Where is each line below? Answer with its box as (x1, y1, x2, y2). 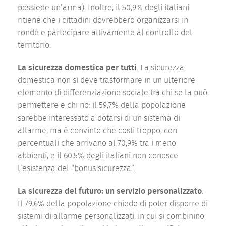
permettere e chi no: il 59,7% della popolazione (18, 101, 186, 110)
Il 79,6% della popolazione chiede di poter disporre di (18, 199, 208, 208)
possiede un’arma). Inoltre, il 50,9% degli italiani (18, 4, 189, 12)
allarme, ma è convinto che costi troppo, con (18, 127, 177, 135)
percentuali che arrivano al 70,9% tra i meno (18, 139, 176, 148)
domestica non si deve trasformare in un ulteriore (18, 76, 195, 85)
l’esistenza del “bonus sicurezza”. (18, 164, 135, 173)
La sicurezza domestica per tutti (18, 64, 137, 72)
